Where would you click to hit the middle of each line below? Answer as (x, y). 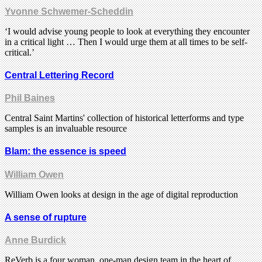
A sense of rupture (46, 217)
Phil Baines (30, 98)
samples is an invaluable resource (66, 129)
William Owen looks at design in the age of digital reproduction (121, 194)
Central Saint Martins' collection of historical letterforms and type (124, 118)
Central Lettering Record (59, 75)
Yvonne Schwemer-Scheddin (69, 11)
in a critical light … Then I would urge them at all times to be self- (126, 42)
